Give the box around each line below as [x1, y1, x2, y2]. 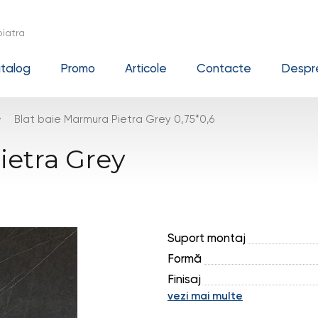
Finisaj [167, 272, 201, 286]
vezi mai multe [167, 290, 243, 302]
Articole [125, 60, 167, 75]
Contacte [197, 60, 251, 75]
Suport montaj [167, 231, 246, 245]
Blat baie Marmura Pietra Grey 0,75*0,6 [14, 112, 214, 126]
